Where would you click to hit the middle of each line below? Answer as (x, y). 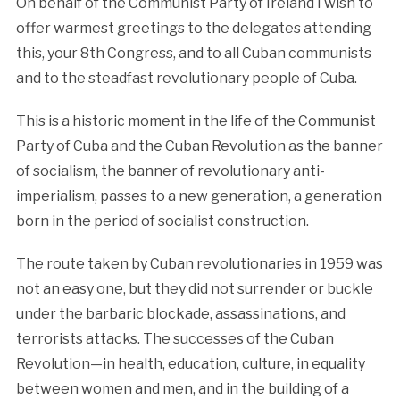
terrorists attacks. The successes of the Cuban (175, 338)
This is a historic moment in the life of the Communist (196, 121)
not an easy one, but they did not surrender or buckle (194, 288)
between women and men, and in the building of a (182, 388)
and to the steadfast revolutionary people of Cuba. (186, 78)
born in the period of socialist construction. (162, 221)
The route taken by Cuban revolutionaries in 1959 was (199, 263)
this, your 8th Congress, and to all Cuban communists (193, 53)
